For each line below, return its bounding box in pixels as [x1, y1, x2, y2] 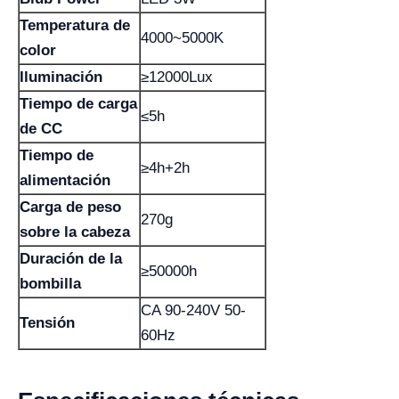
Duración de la [20, 250, 122, 267]
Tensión [20, 314, 75, 331]
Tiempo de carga [20, 95, 137, 112]
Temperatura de [20, 17, 130, 34]
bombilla [20, 275, 81, 292]
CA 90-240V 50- [141, 302, 246, 319]
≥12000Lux [141, 69, 213, 85]
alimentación [20, 172, 110, 189]
